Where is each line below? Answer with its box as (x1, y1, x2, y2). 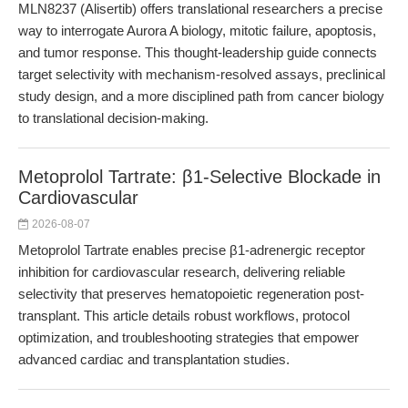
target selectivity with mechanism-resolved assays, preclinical (18, 66, 385, 82)
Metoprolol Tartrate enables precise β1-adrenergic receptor (18, 242, 365, 258)
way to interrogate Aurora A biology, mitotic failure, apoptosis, (18, 23, 376, 38)
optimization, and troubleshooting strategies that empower (18, 330, 359, 345)
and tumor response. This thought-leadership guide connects (18, 45, 377, 60)
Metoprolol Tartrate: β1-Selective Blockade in (18, 167, 381, 187)
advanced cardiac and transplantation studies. (18, 352, 290, 367)
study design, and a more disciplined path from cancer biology (18, 88, 384, 104)
